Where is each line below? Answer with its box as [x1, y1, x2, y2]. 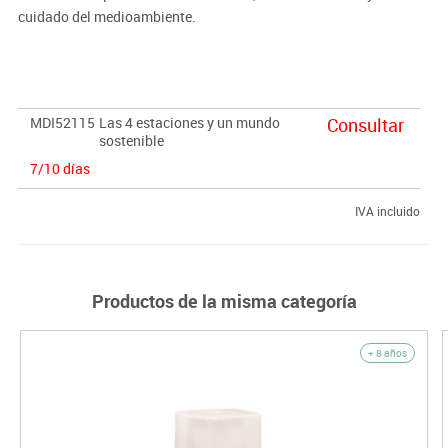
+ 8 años [367, 345, 407, 360]
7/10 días [29, 158, 90, 178]
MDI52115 [29, 112, 95, 132]
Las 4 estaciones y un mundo [98, 112, 280, 132]
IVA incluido [354, 202, 420, 219]
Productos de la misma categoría [91, 288, 357, 313]
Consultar [326, 112, 404, 137]
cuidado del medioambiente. [17, 6, 196, 26]
